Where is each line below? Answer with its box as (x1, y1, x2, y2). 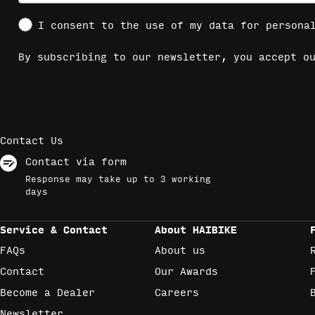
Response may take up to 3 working (25, 174, 211, 184)
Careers (155, 287, 200, 299)
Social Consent (18, 17, 106, 29)
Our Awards (155, 266, 219, 278)
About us (155, 245, 206, 257)
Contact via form (25, 156, 127, 168)
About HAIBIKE (155, 222, 238, 236)
